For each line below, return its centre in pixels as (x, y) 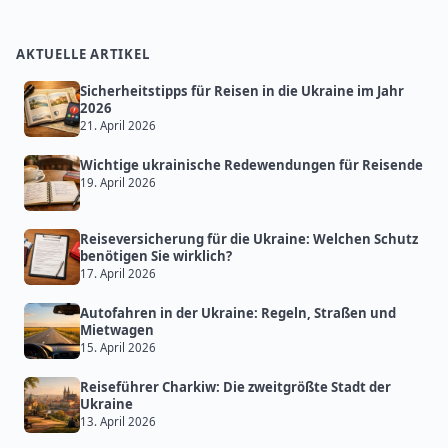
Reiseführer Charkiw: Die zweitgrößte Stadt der (235, 387)
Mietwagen (117, 330)
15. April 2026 (118, 348)
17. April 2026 (118, 274)
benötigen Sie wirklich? (156, 256)
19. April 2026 (118, 183)
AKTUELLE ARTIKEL (83, 54)
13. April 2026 (118, 422)
